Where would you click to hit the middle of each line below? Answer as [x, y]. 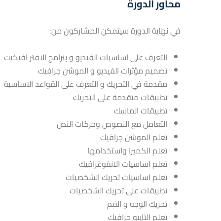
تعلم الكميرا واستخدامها [127, 150]
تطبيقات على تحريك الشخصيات [118, 190]
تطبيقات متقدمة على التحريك [120, 97]
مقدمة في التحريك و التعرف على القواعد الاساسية [86, 84]
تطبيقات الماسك [141, 110]
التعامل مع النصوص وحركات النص [112, 124]
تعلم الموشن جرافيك [134, 137]
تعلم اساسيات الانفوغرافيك [123, 164]
